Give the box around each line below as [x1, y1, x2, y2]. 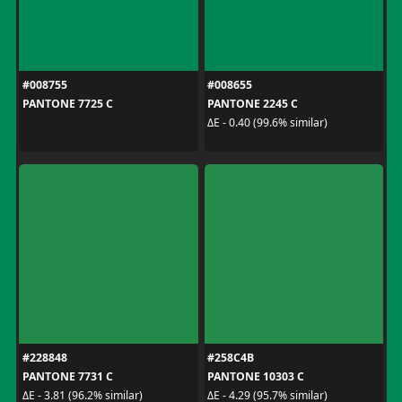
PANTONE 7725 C [22, 95, 113, 111]
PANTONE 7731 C [22, 368, 113, 384]
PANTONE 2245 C [207, 95, 298, 111]
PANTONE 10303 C [207, 368, 304, 384]
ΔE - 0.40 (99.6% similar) [207, 115, 328, 130]
